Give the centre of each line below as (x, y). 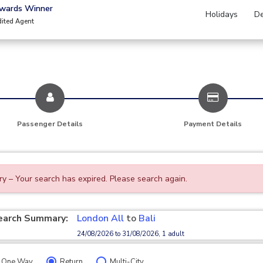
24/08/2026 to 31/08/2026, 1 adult (131, 234)
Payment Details (213, 124)
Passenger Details (50, 124)
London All (100, 218)
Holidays (222, 14)
